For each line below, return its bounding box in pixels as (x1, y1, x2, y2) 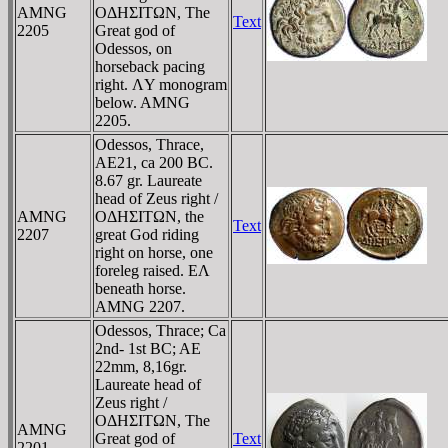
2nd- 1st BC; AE (95, 339, 201, 357)
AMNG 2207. (95, 297, 185, 315)
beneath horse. (95, 279, 186, 297)
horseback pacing (95, 57, 205, 75)
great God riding (95, 225, 199, 243)
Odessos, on (95, 39, 172, 57)
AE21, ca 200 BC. (95, 153, 213, 171)
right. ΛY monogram (95, 75, 227, 93)
